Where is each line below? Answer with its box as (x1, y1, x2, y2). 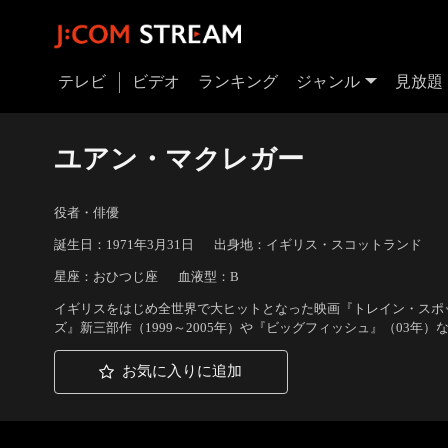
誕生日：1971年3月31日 (53, 237, 194, 253)
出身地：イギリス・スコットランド (213, 237, 422, 253)
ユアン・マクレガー (53, 143, 304, 174)
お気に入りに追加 (122, 363, 243, 380)
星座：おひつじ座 (53, 269, 158, 285)
